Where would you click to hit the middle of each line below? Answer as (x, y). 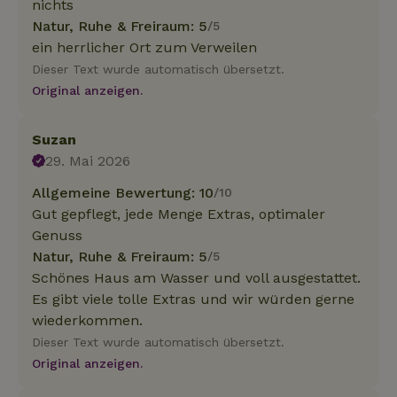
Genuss (57, 235)
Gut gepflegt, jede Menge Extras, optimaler (179, 214)
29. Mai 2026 (88, 160)
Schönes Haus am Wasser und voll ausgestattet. (196, 277)
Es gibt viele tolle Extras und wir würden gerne (193, 299)
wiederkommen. (87, 320)
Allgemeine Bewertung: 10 (123, 192)
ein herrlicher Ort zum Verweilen (144, 47)
